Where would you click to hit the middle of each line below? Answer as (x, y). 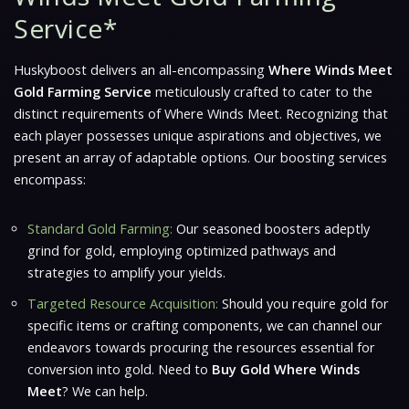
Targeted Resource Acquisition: (123, 303)
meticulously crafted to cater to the (262, 91)
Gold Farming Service (83, 91)
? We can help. (105, 391)
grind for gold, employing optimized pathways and (182, 250)
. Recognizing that (334, 113)
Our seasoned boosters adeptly (271, 228)
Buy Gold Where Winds (286, 369)
